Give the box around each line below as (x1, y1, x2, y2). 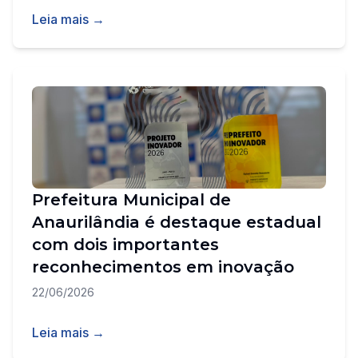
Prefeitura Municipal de (32, 190, 231, 209)
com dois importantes (32, 235, 219, 254)
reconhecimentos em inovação (32, 257, 294, 276)
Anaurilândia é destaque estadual (32, 213, 321, 232)
